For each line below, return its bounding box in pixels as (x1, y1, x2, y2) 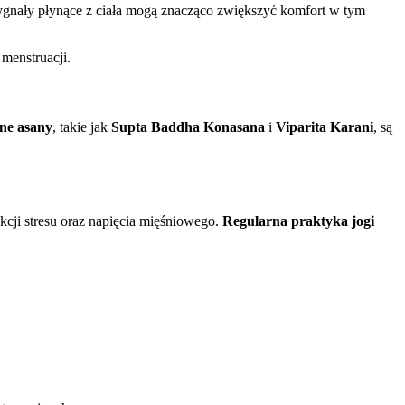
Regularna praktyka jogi (222, 213, 374, 230)
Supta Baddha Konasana (111, 119, 265, 136)
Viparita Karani (276, 119, 373, 136)
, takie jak (52, 119, 111, 136)
